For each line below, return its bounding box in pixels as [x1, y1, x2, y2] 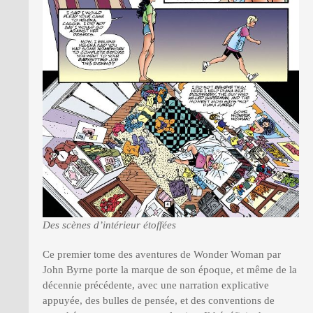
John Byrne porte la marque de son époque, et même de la [43, 263, 297, 275]
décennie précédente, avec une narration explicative [43, 279, 269, 291]
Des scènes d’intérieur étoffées [43, 219, 176, 231]
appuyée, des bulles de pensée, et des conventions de [43, 294, 275, 306]
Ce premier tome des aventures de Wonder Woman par [43, 248, 281, 260]
